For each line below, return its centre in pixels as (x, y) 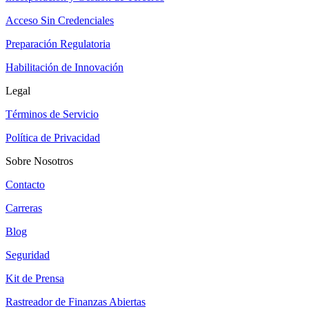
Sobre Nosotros (39, 161)
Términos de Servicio (52, 114)
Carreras (24, 208)
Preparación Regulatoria (58, 44)
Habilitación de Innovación (64, 68)
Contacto (25, 185)
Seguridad (28, 255)
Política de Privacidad (53, 138)
